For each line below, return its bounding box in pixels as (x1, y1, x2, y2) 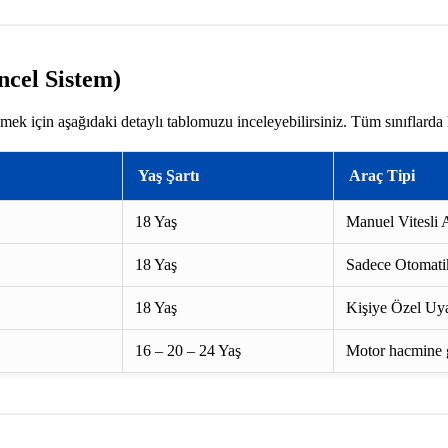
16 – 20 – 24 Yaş (135, 342, 241, 360)
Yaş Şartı (138, 167, 199, 185)
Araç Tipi (349, 167, 415, 185)
